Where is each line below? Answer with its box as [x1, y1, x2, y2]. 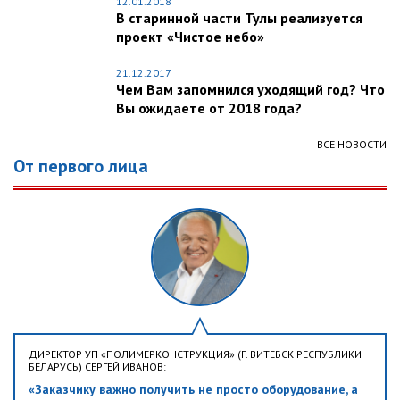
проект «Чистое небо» [116, 28, 264, 46]
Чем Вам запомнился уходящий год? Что [116, 80, 385, 99]
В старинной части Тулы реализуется [116, 9, 362, 28]
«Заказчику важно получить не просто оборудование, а [29, 381, 358, 398]
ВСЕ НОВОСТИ [317, 137, 387, 152]
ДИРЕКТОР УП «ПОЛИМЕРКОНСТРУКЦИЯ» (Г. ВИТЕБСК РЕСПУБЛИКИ [29, 347, 362, 362]
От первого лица [13, 154, 148, 179]
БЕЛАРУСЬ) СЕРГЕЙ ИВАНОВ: [29, 360, 166, 374]
